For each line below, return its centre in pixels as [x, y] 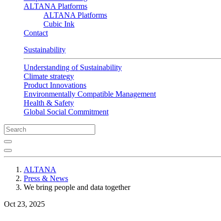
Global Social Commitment [66, 112]
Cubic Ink [59, 24]
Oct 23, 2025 [24, 204]
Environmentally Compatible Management [90, 94]
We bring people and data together [77, 187]
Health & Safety [49, 103]
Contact [36, 33]
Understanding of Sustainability [73, 67]
